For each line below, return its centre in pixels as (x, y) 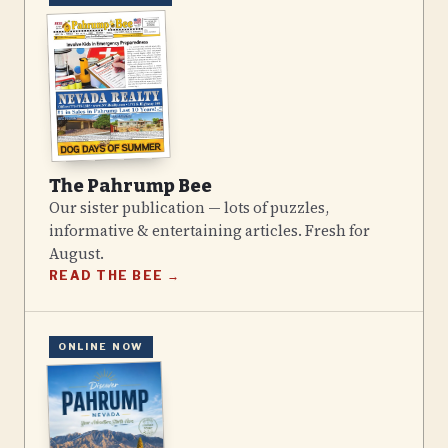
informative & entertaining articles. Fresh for (209, 230)
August (74, 253)
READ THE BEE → (115, 275)
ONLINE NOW (101, 347)
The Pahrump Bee (130, 185)
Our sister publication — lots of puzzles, (189, 207)
